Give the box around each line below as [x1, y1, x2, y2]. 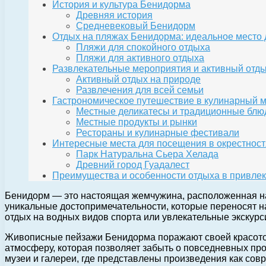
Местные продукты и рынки [76, 117, 197, 128]
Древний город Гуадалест [76, 160, 189, 170]
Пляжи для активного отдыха [76, 53, 204, 64]
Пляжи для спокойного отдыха [76, 42, 210, 53]
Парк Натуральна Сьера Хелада [76, 149, 218, 160]
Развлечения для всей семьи [76, 85, 204, 96]
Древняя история [76, 10, 153, 21]
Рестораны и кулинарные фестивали [76, 128, 239, 138]
